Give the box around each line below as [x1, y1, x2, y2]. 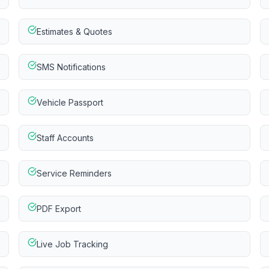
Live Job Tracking [36, 239, 108, 249]
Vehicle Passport [36, 97, 103, 107]
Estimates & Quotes [36, 26, 112, 37]
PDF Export [36, 204, 81, 214]
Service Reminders [36, 168, 112, 178]
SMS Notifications [36, 62, 106, 72]
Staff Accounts [36, 133, 94, 143]
